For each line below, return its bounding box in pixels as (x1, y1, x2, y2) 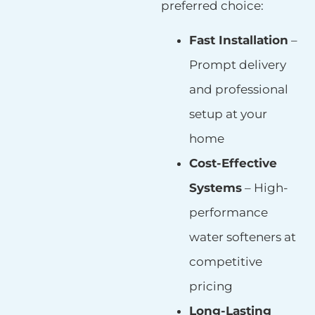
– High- (241, 181, 288, 195)
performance (188, 205, 268, 220)
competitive (188, 255, 262, 269)
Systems (188, 181, 242, 195)
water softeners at (188, 230, 296, 245)
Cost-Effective (188, 156, 277, 171)
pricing (188, 279, 233, 294)
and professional (188, 82, 288, 97)
